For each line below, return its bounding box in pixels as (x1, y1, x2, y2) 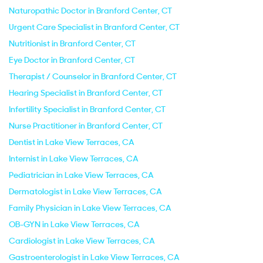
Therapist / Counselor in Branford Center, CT (9, 71, 177, 82)
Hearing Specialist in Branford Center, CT (9, 87, 163, 98)
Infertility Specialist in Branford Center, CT (9, 104, 166, 114)
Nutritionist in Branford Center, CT (9, 38, 136, 49)
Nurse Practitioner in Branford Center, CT (9, 120, 163, 131)
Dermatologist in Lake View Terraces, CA (9, 186, 162, 197)
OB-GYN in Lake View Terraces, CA (9, 219, 140, 230)
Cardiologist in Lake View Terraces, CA (9, 235, 155, 246)
